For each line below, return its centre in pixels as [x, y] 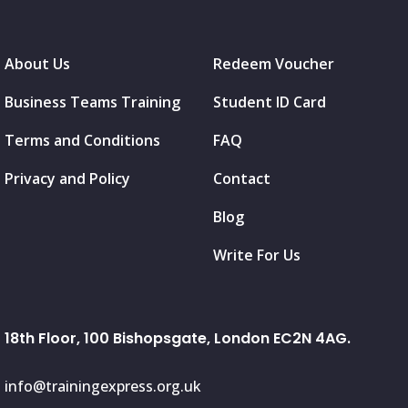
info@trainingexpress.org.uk [103, 387]
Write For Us [257, 255]
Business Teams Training [92, 102]
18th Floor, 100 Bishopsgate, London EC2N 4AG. [178, 339]
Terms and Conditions [82, 141]
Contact [242, 179]
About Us [37, 64]
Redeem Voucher [274, 64]
